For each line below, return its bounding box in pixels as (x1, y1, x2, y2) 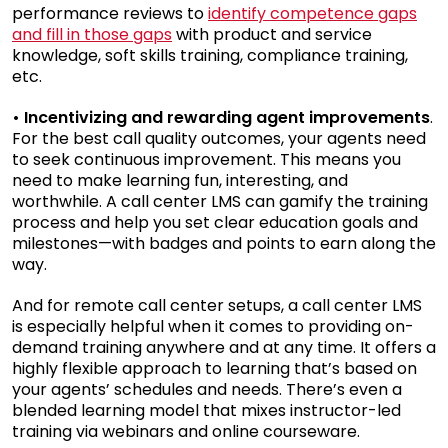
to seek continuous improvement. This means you (12, 147, 401, 171)
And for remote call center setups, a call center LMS (12, 293, 422, 317)
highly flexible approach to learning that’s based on (12, 356, 417, 380)
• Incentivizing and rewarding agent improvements (12, 105, 430, 129)
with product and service (176, 22, 372, 46)
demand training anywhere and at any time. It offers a (12, 335, 436, 359)
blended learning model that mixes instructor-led (12, 398, 401, 422)
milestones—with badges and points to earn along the (12, 231, 436, 255)
